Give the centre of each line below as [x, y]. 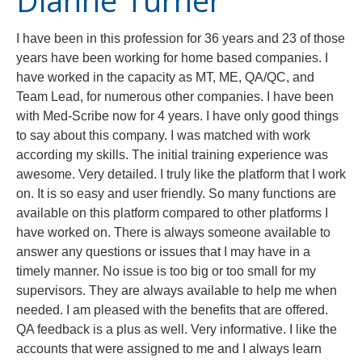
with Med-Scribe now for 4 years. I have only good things [177, 116]
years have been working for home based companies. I [172, 58]
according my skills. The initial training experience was [172, 155]
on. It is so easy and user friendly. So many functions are [176, 194]
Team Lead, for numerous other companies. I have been [175, 97]
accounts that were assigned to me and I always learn [169, 349]
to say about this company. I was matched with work [163, 135]
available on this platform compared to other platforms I [172, 213]
